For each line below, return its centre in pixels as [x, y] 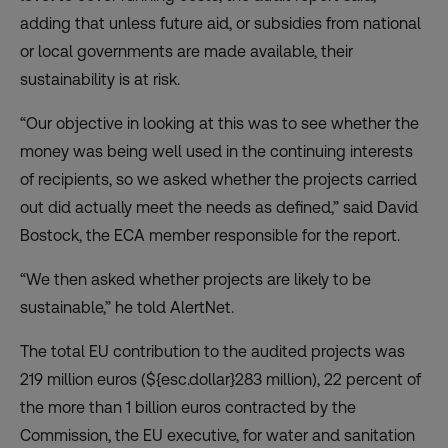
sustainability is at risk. [100, 79]
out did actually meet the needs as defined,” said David [219, 207]
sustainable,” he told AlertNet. [127, 307]
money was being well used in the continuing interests [216, 151]
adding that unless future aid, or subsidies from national [220, 23]
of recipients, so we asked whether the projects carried [218, 179]
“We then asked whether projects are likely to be [195, 279]
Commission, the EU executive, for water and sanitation [217, 435]
